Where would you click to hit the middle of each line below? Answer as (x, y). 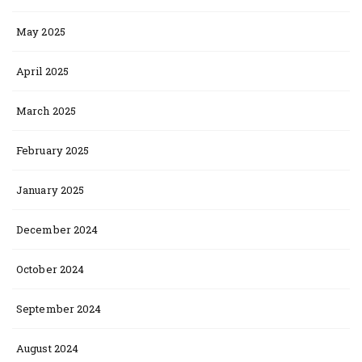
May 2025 (41, 32)
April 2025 (42, 71)
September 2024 (59, 309)
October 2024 (51, 269)
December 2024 (57, 229)
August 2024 (48, 348)
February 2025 (53, 150)
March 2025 (46, 111)
